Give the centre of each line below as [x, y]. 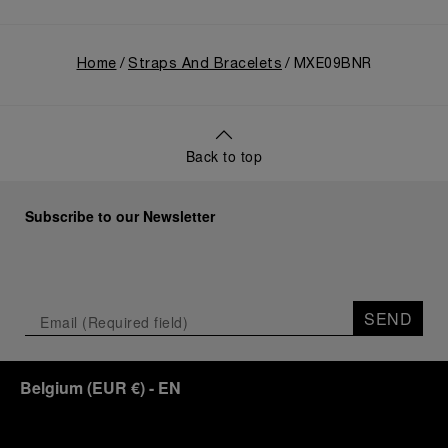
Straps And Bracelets [205, 64]
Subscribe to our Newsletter [120, 216]
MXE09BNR [332, 64]
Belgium [51, 387]
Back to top [224, 156]
